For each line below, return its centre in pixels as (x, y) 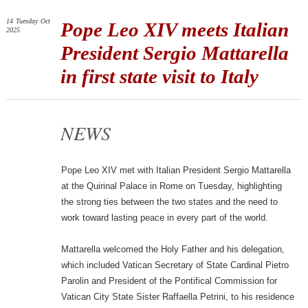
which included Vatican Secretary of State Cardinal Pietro (175, 265)
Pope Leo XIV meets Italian (174, 30)
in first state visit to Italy (159, 77)
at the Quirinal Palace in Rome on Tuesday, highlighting (171, 186)
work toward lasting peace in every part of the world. (164, 218)
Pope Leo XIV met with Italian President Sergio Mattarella (176, 170)
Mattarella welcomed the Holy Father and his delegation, (173, 250)
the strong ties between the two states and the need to (169, 202)
